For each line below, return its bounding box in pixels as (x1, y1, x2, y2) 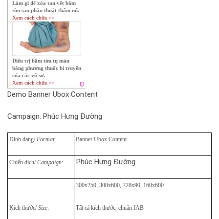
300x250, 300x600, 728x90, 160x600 (76, 182, 165, 189)
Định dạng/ (8, 136, 37, 143)
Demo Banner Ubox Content (7, 90, 98, 99)
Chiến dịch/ (8, 159, 37, 166)
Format (37, 136, 54, 143)
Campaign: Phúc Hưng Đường (7, 112, 102, 121)
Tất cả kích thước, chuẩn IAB (74, 204, 144, 211)
